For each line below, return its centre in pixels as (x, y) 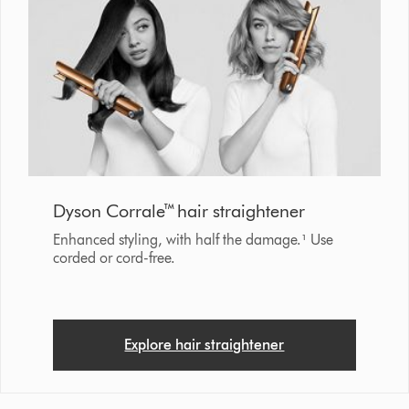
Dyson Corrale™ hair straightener (178, 210)
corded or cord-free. (114, 257)
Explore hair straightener (204, 344)
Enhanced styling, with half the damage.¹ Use (193, 239)
